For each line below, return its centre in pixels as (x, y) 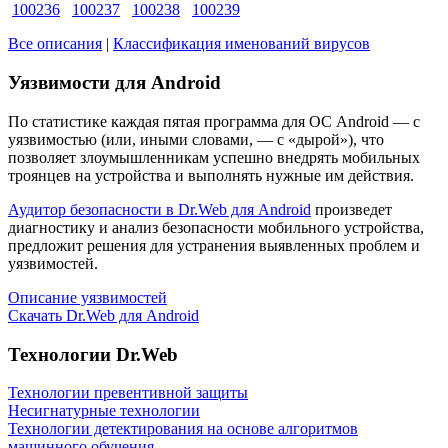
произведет (351, 209)
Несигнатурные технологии (104, 411)
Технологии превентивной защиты (128, 393)
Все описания (55, 44)
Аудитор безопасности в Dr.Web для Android (159, 209)
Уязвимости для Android (114, 83)
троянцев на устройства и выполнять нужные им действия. (211, 175)
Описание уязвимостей (87, 297)
